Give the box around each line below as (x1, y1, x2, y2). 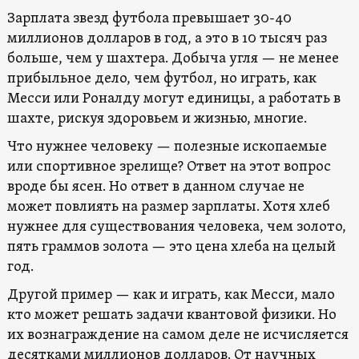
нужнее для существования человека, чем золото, (6, 218, 346, 237)
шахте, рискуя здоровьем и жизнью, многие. (6, 110, 307, 129)
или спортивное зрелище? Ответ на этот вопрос (6, 158, 331, 177)
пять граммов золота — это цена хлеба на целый (6, 238, 336, 257)
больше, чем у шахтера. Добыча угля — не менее (6, 50, 339, 69)
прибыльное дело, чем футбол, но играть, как (6, 70, 317, 89)
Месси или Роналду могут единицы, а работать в (6, 90, 341, 109)
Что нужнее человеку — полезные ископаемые (6, 138, 327, 157)
